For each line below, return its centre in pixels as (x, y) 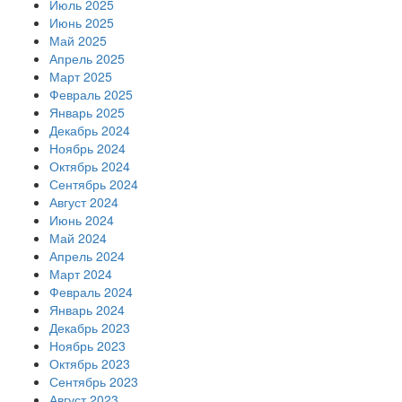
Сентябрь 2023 (94, 381)
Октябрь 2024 (90, 166)
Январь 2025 (87, 112)
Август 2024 (84, 202)
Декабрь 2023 (90, 328)
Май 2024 (78, 238)
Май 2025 (78, 40)
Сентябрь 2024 (94, 184)
